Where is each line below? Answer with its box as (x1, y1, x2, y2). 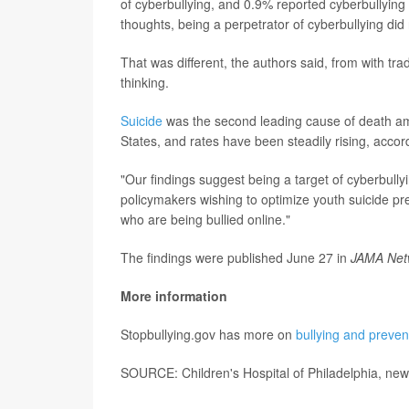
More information (121, 287, 227, 306)
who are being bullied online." (121, 210, 290, 229)
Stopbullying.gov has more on (121, 325, 296, 344)
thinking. (121, 73, 169, 92)
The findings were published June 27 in (121, 248, 351, 267)
